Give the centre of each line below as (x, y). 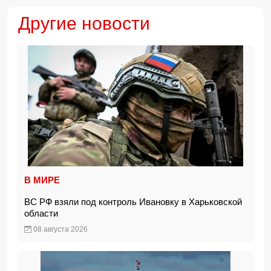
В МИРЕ (42, 180)
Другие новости (84, 23)
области (44, 213)
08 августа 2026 (60, 229)
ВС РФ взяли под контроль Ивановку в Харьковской (133, 202)
